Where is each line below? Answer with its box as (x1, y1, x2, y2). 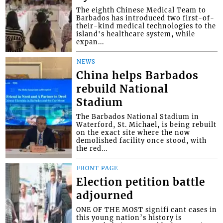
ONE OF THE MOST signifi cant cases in (76, 205, 218, 214)
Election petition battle (76, 175, 206, 189)
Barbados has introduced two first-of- (76, 13, 215, 22)
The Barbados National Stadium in (76, 112, 200, 120)
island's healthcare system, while (76, 29, 196, 38)
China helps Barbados (76, 69, 199, 82)
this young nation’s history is (76, 213, 182, 222)
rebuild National (76, 82, 169, 96)
